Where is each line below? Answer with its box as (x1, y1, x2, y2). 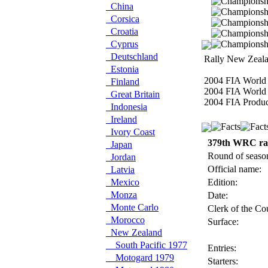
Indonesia (106, 102, 147, 112)
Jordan (106, 152, 136, 162)
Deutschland (106, 51, 158, 62)
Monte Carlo (106, 202, 159, 212)
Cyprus (106, 39, 138, 49)
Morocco (106, 215, 145, 225)
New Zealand (106, 227, 162, 237)
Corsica (106, 14, 139, 24)
